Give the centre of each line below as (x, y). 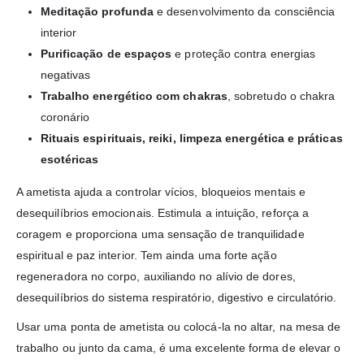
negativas (65, 74)
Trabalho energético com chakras (134, 95)
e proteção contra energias (244, 53)
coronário (65, 117)
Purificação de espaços (106, 53)
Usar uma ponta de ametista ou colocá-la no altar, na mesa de (179, 327)
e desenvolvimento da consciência (244, 11)
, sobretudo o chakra (281, 95)
